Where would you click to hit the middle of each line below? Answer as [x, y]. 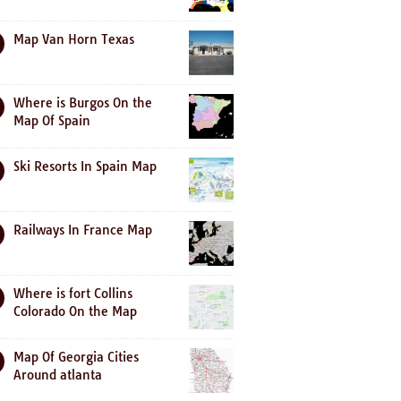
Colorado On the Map [75, 311]
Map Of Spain [52, 121]
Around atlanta [58, 375]
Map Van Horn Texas [74, 39]
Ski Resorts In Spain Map [85, 166]
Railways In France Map [83, 230]
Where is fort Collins [73, 294]
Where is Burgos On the [83, 103]
